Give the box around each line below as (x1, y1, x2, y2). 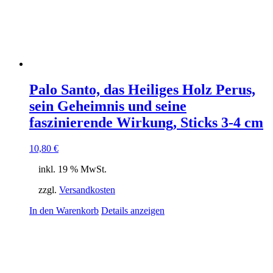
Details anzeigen (101, 205, 165, 216)
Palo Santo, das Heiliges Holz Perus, (29, 82, 255, 98)
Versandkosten (59, 185, 115, 196)
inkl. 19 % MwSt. (38, 164, 107, 175)
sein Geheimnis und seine (29, 98, 186, 115)
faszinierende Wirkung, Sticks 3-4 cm (29, 115, 263, 131)
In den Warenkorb (29, 205, 99, 216)
